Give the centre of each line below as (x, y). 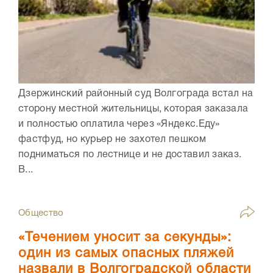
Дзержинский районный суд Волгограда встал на (136, 94)
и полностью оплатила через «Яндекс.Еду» (119, 124)
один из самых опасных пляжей (126, 253)
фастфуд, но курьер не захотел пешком (112, 139)
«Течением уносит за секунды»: (125, 237)
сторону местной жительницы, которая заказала (133, 109)
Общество (41, 213)
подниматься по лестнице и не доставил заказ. (130, 154)
